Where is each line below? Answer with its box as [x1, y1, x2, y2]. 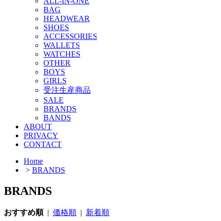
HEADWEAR [43, 14, 90, 23]
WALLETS [43, 40, 80, 49]
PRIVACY [24, 131, 58, 140]
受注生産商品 [43, 85, 91, 94]
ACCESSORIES [43, 32, 97, 40]
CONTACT [24, 140, 62, 148]
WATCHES [43, 49, 80, 58]
